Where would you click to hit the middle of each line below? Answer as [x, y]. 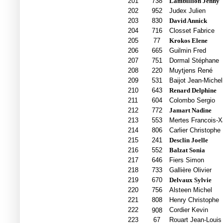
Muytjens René [191, 71]
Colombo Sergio [192, 101]
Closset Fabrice [192, 31]
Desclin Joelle [188, 140]
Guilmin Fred [187, 51]
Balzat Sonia [187, 150]
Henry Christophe [194, 200]
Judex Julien [187, 11]
